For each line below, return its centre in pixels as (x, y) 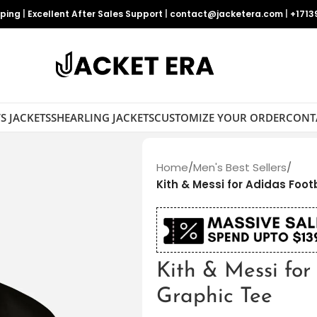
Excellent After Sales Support (95, 14)
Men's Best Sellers (240, 167)
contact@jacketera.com (226, 14)
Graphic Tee (214, 297)
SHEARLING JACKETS (102, 117)
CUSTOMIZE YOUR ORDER (220, 117)
